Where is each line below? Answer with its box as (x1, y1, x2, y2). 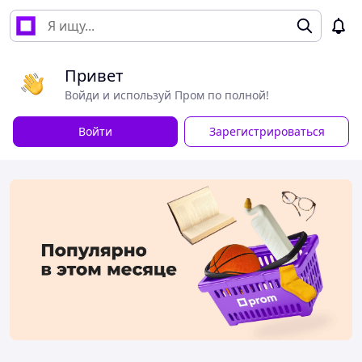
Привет (65, 65, 124, 86)
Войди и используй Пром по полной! (65, 87, 269, 103)
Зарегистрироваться (208, 124, 325, 139)
